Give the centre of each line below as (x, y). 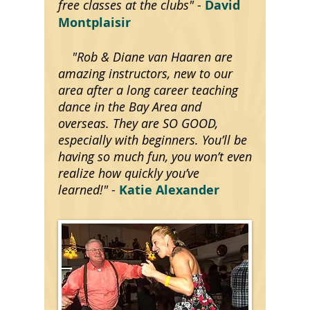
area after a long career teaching (148, 90)
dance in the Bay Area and (130, 107)
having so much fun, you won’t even (155, 156)
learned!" (83, 190)
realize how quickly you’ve (129, 173)
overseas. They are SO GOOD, (138, 123)
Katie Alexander (169, 190)
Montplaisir (94, 22)
